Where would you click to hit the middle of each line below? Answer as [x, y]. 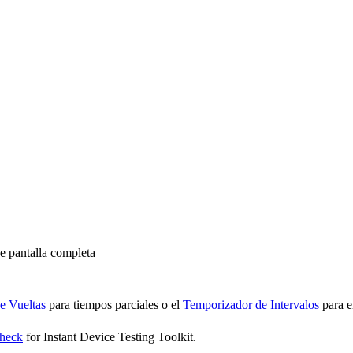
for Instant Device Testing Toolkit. [110, 336]
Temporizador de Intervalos [251, 304]
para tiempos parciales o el [114, 304]
